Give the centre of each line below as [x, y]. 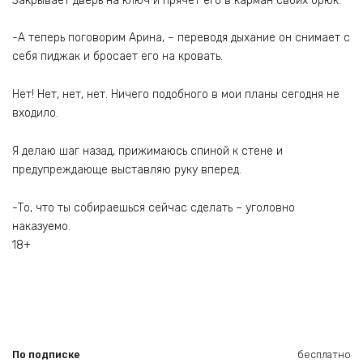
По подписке [46, 354]
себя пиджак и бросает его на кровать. [117, 57]
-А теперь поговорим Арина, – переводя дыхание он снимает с [181, 38]
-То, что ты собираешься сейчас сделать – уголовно [154, 207]
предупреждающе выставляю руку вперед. [127, 169]
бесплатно [324, 354]
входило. [35, 113]
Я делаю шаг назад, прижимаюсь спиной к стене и [147, 151]
